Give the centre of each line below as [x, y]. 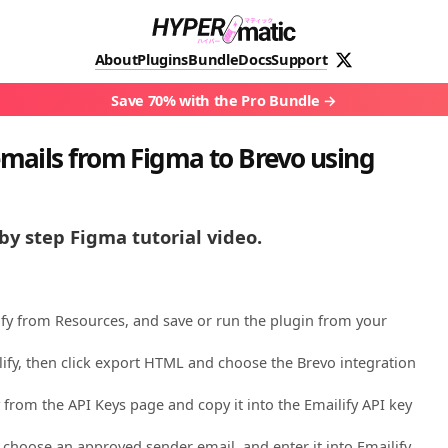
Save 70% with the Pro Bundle [215, 100]
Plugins [163, 59]
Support [299, 59]
